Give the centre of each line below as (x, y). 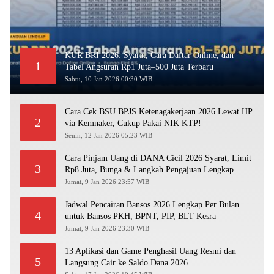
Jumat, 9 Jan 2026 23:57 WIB (107, 182)
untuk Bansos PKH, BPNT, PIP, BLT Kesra (140, 217)
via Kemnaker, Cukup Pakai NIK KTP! (133, 124)
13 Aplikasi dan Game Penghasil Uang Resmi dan (150, 251)
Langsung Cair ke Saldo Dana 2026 (126, 263)
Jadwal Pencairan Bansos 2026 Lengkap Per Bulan (152, 205)
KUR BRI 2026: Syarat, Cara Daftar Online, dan (149, 56)
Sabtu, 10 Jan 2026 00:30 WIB (109, 79)
